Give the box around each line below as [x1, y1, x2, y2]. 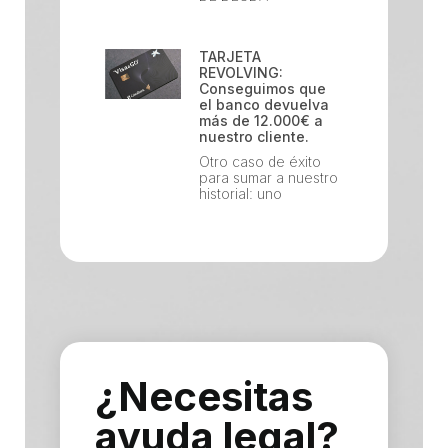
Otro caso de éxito [199, 152, 322, 170]
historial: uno [199, 184, 283, 202]
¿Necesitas [95, 371, 313, 421]
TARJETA [199, 47, 262, 65]
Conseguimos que [199, 79, 327, 97]
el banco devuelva [199, 95, 330, 113]
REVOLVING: [199, 63, 284, 81]
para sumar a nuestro [199, 168, 339, 186]
